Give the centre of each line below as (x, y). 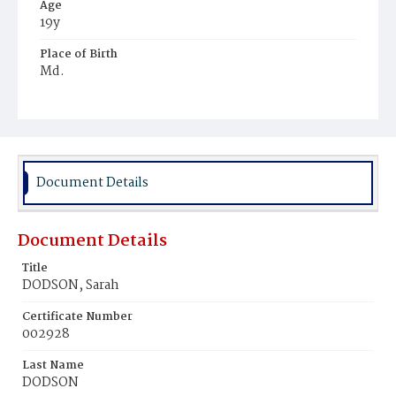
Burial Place (74, 103)
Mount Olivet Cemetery (111, 122)
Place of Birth (79, 54)
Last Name (53, 366)
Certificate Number (77, 317)
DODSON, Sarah (71, 286)
